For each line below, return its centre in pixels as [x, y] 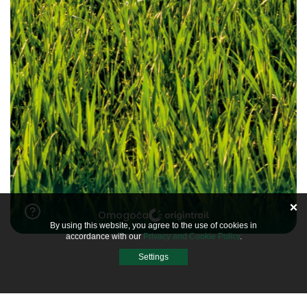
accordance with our [104, 236]
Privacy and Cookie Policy [191, 236]
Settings [153, 257]
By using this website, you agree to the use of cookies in [153, 225]
